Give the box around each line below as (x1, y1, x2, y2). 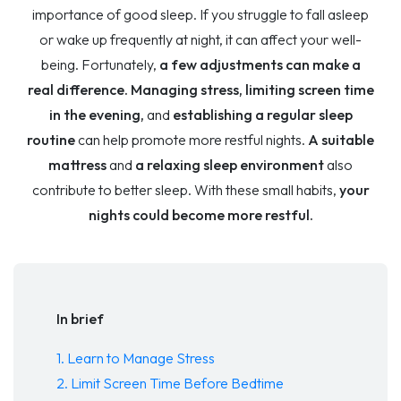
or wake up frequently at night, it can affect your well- (39, 30, 362, 49)
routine (27, 131, 75, 149)
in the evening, (48, 106, 144, 124)
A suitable (308, 131, 374, 149)
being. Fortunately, (40, 55, 157, 74)
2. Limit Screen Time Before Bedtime (56, 374, 284, 393)
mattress (48, 156, 107, 175)
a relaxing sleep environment (135, 156, 324, 175)
